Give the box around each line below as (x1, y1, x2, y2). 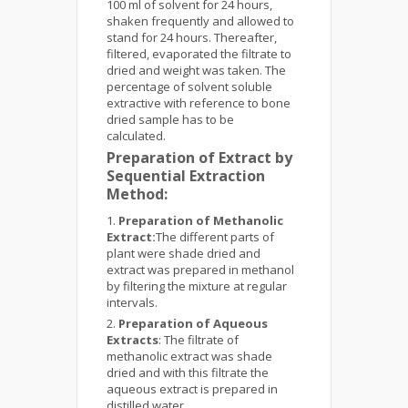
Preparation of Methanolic (118, 212, 283, 229)
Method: (107, 184, 168, 204)
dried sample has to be (107, 111, 234, 127)
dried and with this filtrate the (107, 364, 269, 381)
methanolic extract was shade (107, 348, 272, 364)
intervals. (107, 294, 158, 311)
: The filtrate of (158, 331, 239, 348)
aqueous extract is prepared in (107, 381, 278, 397)
